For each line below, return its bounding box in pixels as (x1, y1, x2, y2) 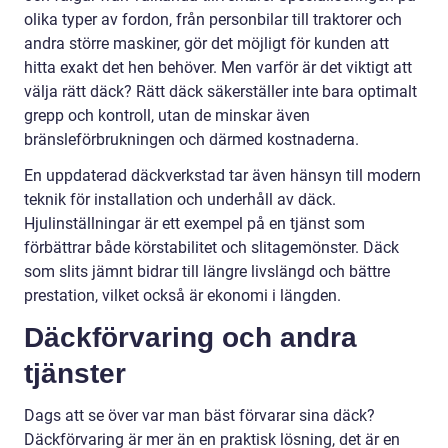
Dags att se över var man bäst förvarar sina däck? (24, 406, 375, 426)
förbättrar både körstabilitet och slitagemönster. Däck (24, 238, 399, 258)
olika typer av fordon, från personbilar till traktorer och (24, 10, 402, 30)
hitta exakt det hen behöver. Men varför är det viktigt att (24, 58, 412, 78)
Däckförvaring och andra (24, 322, 357, 354)
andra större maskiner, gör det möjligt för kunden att (24, 34, 389, 54)
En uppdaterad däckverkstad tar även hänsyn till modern (24, 166, 421, 186)
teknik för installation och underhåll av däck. (24, 190, 336, 210)
